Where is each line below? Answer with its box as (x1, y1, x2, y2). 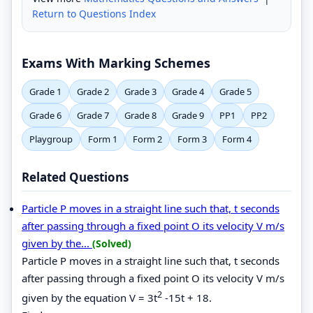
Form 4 (222, 132, 252, 145)
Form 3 (177, 132, 207, 145)
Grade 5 (219, 85, 252, 98)
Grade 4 (172, 85, 204, 98)
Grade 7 (77, 108, 109, 122)
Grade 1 (29, 85, 61, 98)
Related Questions (22, 168, 129, 185)
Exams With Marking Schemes (22, 54, 210, 71)
